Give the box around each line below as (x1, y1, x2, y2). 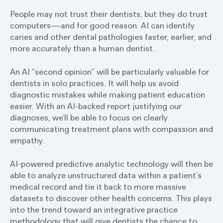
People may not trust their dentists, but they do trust (10, 8, 208, 19)
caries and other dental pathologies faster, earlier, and (10, 31, 212, 42)
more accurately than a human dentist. (10, 42, 155, 54)
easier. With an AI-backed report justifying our (10, 100, 182, 111)
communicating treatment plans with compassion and (10, 123, 213, 134)
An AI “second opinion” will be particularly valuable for (10, 66, 209, 77)
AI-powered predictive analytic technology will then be (10, 158, 213, 169)
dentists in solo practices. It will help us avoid (10, 77, 179, 89)
